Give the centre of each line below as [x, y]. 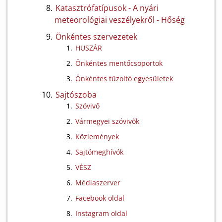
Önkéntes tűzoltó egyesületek [124, 79]
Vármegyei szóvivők [107, 121]
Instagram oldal [101, 213]
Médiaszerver [98, 183]
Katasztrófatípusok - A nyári [107, 8]
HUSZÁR [89, 48]
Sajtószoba [76, 95]
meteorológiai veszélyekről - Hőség [120, 20]
